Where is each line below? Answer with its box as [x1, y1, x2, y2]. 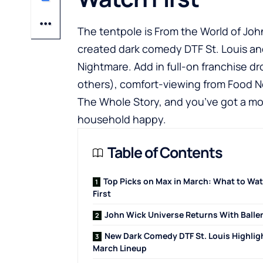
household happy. [77, 112, 166, 127]
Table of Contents [107, 142, 222, 163]
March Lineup [93, 242, 147, 254]
